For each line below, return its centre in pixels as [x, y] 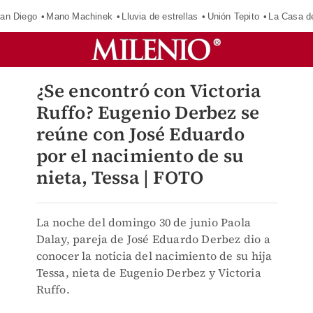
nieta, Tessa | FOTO [120, 177]
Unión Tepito [233, 16]
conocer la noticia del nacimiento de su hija [154, 256]
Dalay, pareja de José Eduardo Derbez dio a [153, 239]
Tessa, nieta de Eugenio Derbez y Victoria [148, 272]
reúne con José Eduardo [140, 134]
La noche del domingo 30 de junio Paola [144, 222]
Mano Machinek [79, 16]
